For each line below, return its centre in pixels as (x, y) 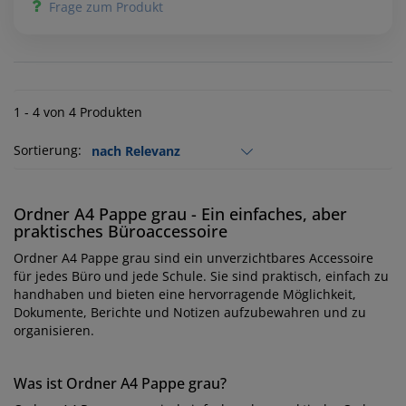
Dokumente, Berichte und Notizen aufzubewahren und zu (190, 312)
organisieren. (54, 330)
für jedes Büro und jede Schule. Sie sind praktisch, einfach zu (201, 276)
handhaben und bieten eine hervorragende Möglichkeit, (185, 294)
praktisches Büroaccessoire (121, 231)
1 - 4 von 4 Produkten (78, 112)
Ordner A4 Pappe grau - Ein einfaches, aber (180, 214)
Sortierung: (48, 150)
